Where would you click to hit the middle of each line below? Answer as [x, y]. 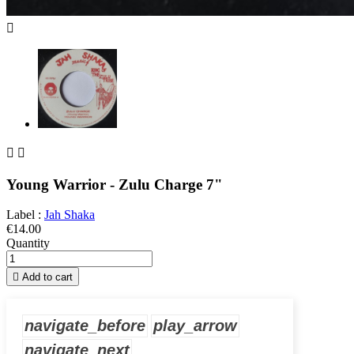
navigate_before [85, 326]
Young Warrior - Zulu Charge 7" [115, 184]
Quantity [28, 243]
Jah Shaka [70, 215]
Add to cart [47, 277]
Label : [25, 215]
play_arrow [195, 326]
